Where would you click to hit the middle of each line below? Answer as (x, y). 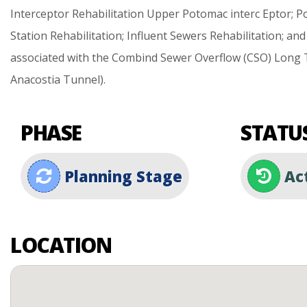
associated (37, 58)
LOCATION (61, 245)
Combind (135, 58)
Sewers (188, 36)
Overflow (218, 58)
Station (29, 36)
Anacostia (35, 79)
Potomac (205, 14)
